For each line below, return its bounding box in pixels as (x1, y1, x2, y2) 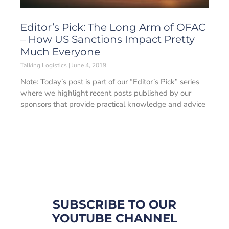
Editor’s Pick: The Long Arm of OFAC (20, 21, 205, 33)
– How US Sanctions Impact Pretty (20, 33, 195, 45)
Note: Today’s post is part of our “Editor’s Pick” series (20, 77, 199, 87)
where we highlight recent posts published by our (20, 88, 191, 98)
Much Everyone (20, 45, 100, 58)
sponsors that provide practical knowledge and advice (20, 99, 205, 109)
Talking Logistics (20, 61, 68, 70)
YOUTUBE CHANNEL (52, 211, 177, 225)
